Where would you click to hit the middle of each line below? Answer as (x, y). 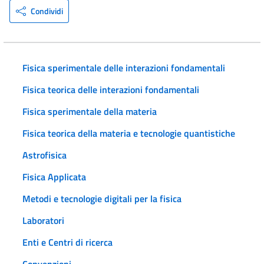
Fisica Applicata (54, 176)
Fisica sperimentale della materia (90, 111)
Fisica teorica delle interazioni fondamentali (111, 89)
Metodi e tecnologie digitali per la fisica (102, 198)
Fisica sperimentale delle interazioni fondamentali (124, 67)
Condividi (47, 11)
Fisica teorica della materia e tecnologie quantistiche (129, 133)
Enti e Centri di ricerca (67, 242)
